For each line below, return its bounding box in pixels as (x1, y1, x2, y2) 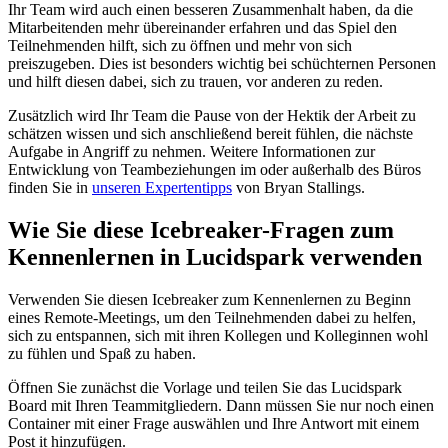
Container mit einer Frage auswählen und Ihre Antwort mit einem (8, 415, 419, 433)
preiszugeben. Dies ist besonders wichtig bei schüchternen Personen (8, 55, 436, 73)
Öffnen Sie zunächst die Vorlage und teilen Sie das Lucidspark (8, 379, 402, 397)
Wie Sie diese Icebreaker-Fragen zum (8, 217, 394, 244)
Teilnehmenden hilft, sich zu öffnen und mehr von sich (8, 37, 352, 55)
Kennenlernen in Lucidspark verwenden (8, 244, 422, 271)
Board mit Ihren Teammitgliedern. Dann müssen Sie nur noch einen (8, 397, 434, 415)
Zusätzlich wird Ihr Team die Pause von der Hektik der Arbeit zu (8, 107, 416, 125)
